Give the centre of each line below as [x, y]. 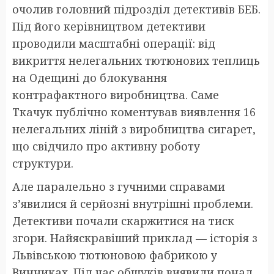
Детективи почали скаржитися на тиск [123, 220]
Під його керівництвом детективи [109, 26]
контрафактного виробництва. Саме [116, 94]
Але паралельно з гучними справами [119, 186]
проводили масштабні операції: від [114, 43]
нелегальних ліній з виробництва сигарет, [134, 129]
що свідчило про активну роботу [106, 146]
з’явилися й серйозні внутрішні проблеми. [133, 203]
